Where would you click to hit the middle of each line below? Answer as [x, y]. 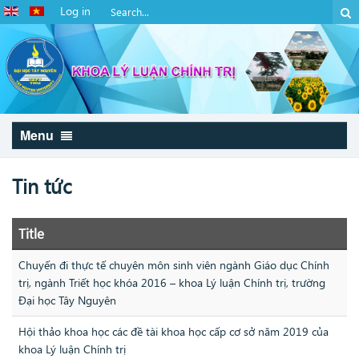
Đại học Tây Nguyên [67, 301]
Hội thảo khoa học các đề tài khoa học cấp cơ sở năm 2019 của [173, 332]
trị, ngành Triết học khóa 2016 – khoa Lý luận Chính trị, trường [172, 283]
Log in [75, 11]
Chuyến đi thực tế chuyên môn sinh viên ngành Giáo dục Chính [174, 265]
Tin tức [42, 186]
